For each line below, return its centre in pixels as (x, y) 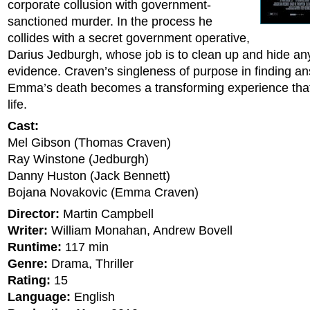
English (93, 297)
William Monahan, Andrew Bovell (140, 230)
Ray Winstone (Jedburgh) (78, 159)
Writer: (28, 230)
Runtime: (35, 247)
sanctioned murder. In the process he (110, 21)
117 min (85, 247)
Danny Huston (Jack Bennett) (89, 176)
